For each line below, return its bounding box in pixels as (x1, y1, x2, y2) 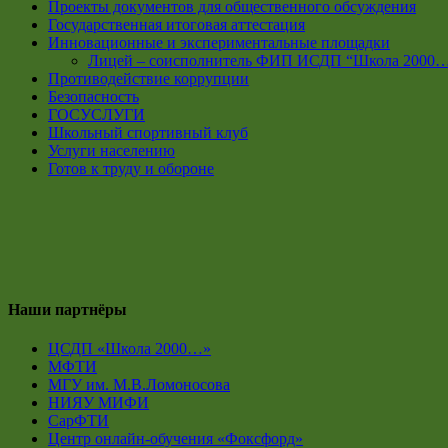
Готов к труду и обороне (48, 159, 214, 177)
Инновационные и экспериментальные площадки (48, 33, 390, 51)
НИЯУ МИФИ (48, 394, 149, 412)
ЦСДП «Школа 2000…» (48, 340, 211, 358)
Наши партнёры (8, 300, 127, 318)
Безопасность (48, 87, 139, 105)
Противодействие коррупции (48, 69, 249, 87)
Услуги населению (48, 141, 175, 159)
